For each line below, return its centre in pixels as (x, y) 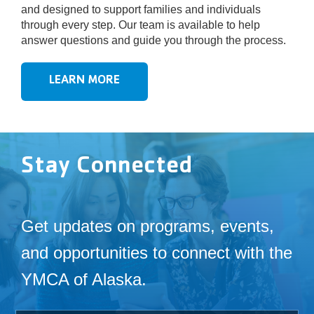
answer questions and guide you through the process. (153, 40)
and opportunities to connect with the (156, 252)
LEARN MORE (84, 81)
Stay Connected (106, 168)
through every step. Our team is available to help (140, 25)
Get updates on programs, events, (147, 226)
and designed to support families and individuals (141, 9)
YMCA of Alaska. (83, 279)
